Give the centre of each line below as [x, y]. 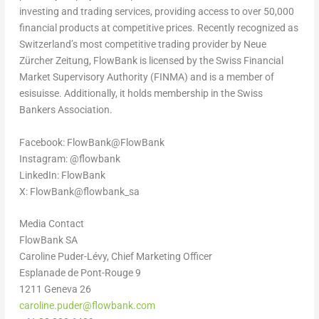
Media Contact [51, 224]
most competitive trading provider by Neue [172, 45]
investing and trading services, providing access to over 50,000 [156, 12]
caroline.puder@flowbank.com [87, 306]
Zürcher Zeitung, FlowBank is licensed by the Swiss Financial [151, 61]
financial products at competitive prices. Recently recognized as [158, 28]
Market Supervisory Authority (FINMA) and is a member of [146, 77]
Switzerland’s [48, 45]
